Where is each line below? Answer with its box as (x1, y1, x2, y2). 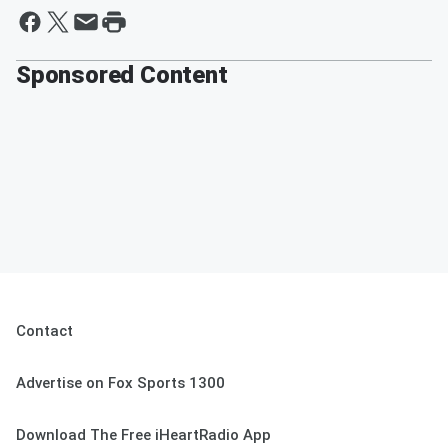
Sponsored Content (16, 61, 228, 90)
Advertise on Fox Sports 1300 (16, 374, 225, 393)
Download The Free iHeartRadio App (16, 426, 271, 445)
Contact (16, 322, 73, 341)
